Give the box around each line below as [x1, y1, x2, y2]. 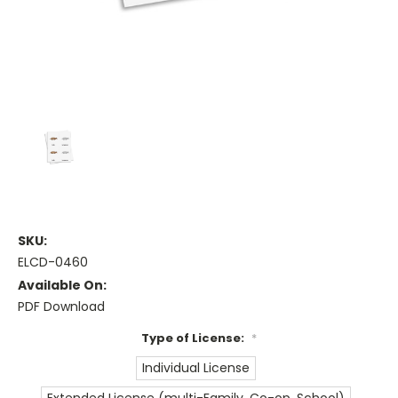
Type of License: [141, 330, 247, 347]
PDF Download [18, 298, 105, 316]
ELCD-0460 [18, 253, 88, 272]
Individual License [142, 359, 250, 378]
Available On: [18, 276, 107, 295]
